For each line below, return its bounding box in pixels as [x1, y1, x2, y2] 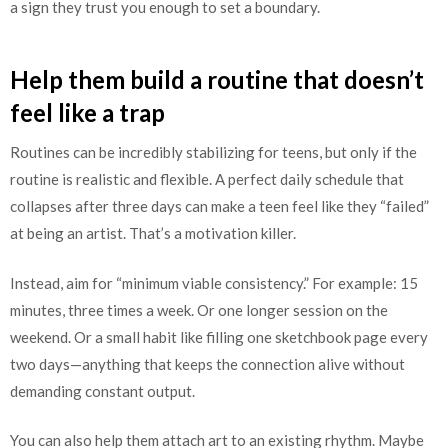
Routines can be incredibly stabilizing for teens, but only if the [10, 143, 417, 162]
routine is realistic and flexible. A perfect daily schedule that [10, 170, 404, 189]
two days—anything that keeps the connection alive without [10, 354, 405, 373]
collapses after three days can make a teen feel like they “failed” [10, 197, 429, 216]
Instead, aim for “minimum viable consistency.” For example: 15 [10, 273, 418, 292]
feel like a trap [10, 98, 165, 128]
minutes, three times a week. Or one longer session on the [10, 300, 388, 319]
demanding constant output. [10, 381, 195, 400]
